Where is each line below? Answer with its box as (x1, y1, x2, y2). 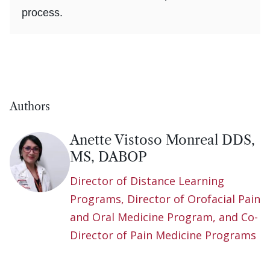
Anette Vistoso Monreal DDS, (70, 131, 255, 148)
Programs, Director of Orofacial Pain (70, 191, 260, 206)
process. (22, 6, 63, 19)
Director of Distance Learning (70, 173, 224, 188)
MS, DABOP (70, 148, 147, 165)
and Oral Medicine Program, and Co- (70, 209, 258, 224)
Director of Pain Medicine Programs (70, 227, 256, 242)
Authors (10, 99, 50, 113)
